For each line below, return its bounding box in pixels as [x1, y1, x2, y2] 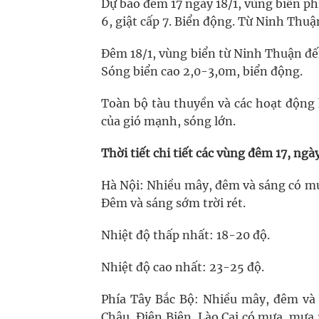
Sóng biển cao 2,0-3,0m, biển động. [101, 64, 303, 78]
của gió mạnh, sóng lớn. [101, 114, 236, 128]
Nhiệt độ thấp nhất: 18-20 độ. [101, 228, 270, 242]
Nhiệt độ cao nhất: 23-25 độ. [101, 260, 264, 274]
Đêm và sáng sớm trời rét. [101, 196, 246, 210]
